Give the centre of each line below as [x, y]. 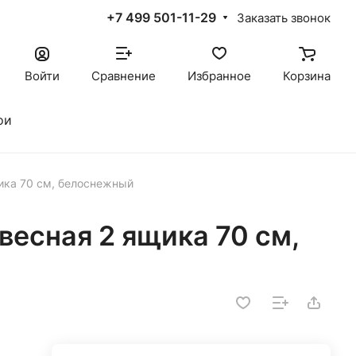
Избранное [219, 76]
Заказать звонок [284, 18]
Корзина [307, 76]
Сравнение [124, 76]
